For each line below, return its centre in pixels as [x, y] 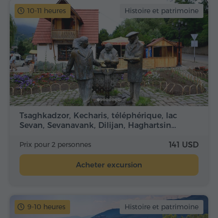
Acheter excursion [109, 165]
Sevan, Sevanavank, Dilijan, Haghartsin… [98, 126]
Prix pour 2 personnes [55, 145]
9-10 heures [46, 207]
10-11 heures [46, 10]
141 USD [184, 145]
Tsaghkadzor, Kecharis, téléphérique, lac [98, 116]
